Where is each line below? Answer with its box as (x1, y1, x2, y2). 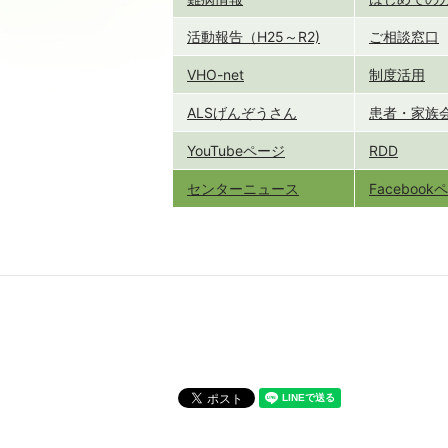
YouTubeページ (187, 141, 285, 159)
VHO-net (187, 65, 244, 83)
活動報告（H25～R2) (187, 27, 320, 45)
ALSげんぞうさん (187, 103, 297, 121)
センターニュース (187, 179, 299, 197)
